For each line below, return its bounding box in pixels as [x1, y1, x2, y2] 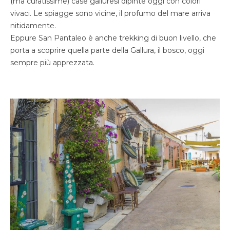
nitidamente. [10, 21, 56, 31]
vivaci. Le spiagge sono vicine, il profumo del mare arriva [10, 9, 210, 18]
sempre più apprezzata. [10, 58, 94, 68]
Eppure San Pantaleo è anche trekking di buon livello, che [10, 33, 216, 43]
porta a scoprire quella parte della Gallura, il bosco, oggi [10, 46, 204, 55]
